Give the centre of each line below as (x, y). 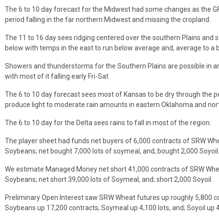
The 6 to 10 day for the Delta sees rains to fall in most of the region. (108, 122)
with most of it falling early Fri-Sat (57, 76)
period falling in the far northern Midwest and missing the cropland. (108, 19)
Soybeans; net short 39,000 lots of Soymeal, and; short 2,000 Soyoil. (109, 179)
